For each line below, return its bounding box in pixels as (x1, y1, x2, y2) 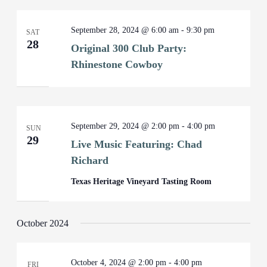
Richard (71, 154, 109, 166)
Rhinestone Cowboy (71, 58, 163, 70)
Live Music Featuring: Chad (71, 138, 203, 150)
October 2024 (17, 218, 69, 228)
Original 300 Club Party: (71, 42, 187, 54)
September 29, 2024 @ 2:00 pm (71, 122, 180, 131)
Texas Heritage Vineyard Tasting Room (71, 177, 212, 186)
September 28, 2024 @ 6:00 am (71, 26, 179, 35)
